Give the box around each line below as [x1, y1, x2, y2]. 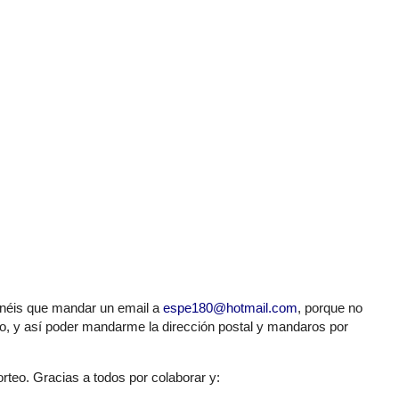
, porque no [297, 299, 362, 315]
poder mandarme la [42, 318, 162, 334]
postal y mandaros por [215, 318, 348, 334]
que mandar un [23, 299, 118, 315]
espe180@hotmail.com [163, 299, 297, 315]
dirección [162, 318, 215, 334]
